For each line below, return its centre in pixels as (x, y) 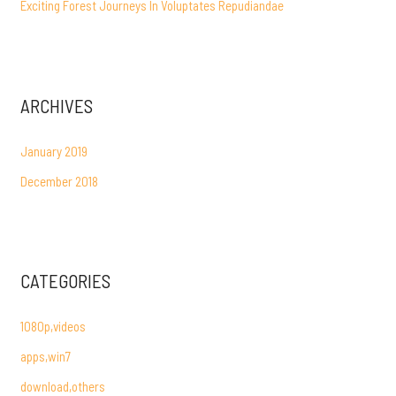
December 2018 (60, 181)
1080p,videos (53, 327)
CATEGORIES (66, 281)
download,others (63, 386)
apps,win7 (46, 356)
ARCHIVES (57, 105)
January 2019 (54, 151)
